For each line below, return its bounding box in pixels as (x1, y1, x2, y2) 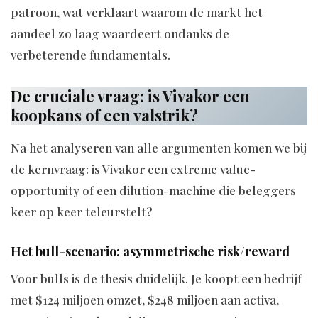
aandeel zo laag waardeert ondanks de (11, 25, 229, 41)
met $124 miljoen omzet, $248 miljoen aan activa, (11, 292, 279, 308)
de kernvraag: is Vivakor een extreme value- (11, 161, 256, 177)
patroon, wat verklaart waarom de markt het (11, 4, 263, 20)
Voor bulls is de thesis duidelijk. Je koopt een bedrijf (11, 270, 302, 287)
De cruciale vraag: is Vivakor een (11, 84, 250, 106)
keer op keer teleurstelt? (11, 204, 153, 220)
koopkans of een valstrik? (11, 104, 198, 126)
